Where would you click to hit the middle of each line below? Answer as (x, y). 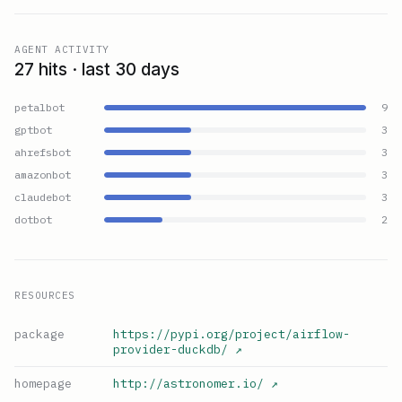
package (39, 335)
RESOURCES (45, 296)
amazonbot (43, 175)
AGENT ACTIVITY (62, 50)
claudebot (43, 197)
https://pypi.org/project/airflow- (232, 335)
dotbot (33, 220)
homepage (43, 384)
